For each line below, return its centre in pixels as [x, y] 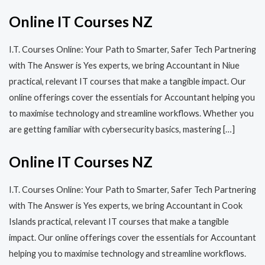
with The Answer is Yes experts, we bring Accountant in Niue [124, 65]
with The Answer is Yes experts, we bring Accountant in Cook [126, 205]
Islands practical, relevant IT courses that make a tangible [119, 221]
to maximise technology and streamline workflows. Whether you [131, 113]
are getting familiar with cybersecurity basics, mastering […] [122, 129]
